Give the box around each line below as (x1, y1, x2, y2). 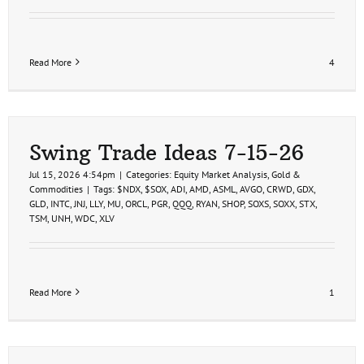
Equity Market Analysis (174, 167, 267, 180)
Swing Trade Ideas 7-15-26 (29, 138, 304, 166)
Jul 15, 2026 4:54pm (29, 167, 115, 180)
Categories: (126, 167, 174, 180)
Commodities (29, 182, 83, 195)
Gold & (271, 167, 301, 180)
